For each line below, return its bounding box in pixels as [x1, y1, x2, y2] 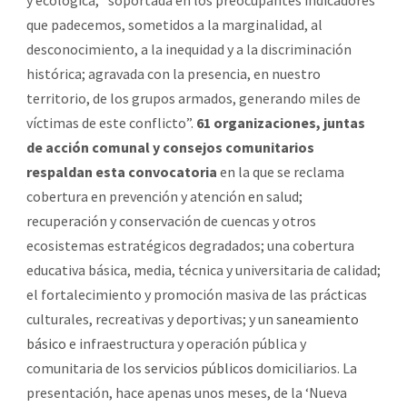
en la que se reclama [217, 162, 344, 181]
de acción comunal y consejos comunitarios [26, 137, 314, 156]
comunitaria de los [26, 358, 144, 377]
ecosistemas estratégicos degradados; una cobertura [26, 235, 354, 254]
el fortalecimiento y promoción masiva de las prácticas [26, 284, 367, 303]
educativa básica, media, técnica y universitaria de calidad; [26, 260, 381, 279]
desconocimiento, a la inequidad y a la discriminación [26, 39, 352, 58]
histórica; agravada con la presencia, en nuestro [26, 64, 321, 83]
